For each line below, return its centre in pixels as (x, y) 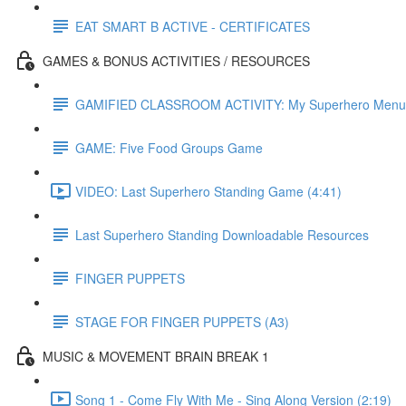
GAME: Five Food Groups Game (169, 147)
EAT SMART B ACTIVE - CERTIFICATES (193, 26)
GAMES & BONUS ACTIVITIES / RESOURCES (176, 60)
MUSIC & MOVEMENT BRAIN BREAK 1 (156, 356)
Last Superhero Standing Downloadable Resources (222, 234)
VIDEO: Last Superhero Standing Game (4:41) (208, 191)
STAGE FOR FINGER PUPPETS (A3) (182, 321)
